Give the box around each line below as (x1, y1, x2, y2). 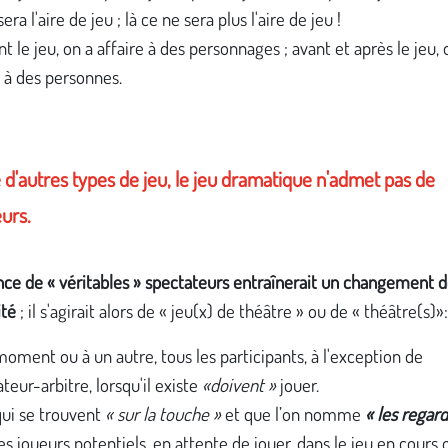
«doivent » (201, 373, 276, 397)
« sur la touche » (104, 402, 221, 426)
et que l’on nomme (220, 402, 365, 426)
